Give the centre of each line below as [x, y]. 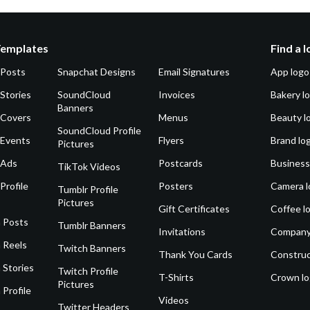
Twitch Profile [88, 271]
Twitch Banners [92, 248]
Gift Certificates [194, 209]
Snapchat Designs [97, 72]
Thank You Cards [196, 255]
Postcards [181, 163]
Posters [176, 186]
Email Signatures [194, 72]
